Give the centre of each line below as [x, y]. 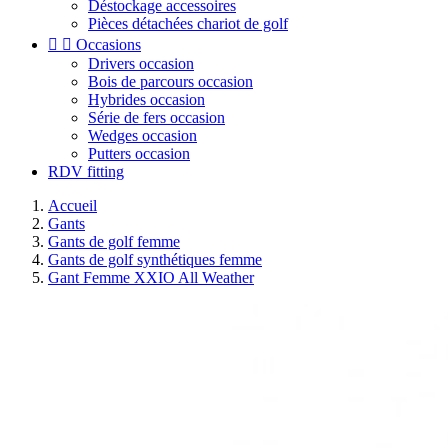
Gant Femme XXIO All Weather [151, 277]
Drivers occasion [141, 63]
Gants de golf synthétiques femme [155, 259]
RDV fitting [86, 171]
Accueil [72, 205]
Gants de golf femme [114, 241]
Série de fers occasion [156, 117]
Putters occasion [139, 153]
